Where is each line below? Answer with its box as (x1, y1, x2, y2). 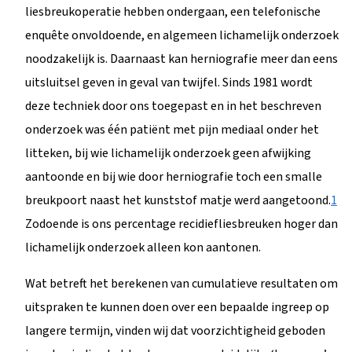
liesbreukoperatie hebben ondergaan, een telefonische (25, 2, 321, 20)
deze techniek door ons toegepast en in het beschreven (25, 97, 321, 115)
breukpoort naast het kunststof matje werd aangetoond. (25, 191, 331, 209)
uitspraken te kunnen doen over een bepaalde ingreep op (25, 298, 329, 316)
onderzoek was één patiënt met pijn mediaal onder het (25, 120, 319, 138)
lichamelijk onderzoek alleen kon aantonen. (25, 238, 261, 256)
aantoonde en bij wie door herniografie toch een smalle (25, 167, 322, 185)
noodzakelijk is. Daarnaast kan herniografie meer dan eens (25, 49, 338, 68)
